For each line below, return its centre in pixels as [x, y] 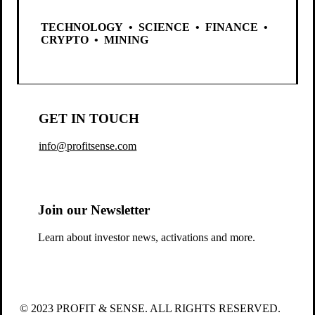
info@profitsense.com [88, 146]
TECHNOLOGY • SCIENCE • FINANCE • [156, 27]
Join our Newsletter [94, 210]
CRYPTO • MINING [95, 39]
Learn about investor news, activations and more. [147, 237]
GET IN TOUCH [89, 119]
